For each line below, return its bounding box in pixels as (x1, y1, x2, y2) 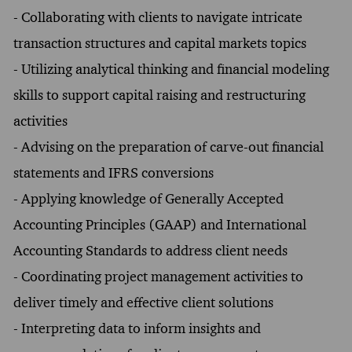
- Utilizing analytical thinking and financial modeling (13, 60, 329, 78)
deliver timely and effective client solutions (13, 293, 273, 311)
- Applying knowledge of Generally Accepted (13, 189, 284, 207)
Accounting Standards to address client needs (13, 241, 288, 259)
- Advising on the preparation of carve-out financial (13, 137, 324, 156)
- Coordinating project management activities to (13, 267, 303, 285)
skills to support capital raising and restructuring (13, 86, 306, 104)
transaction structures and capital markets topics (13, 34, 306, 52)
